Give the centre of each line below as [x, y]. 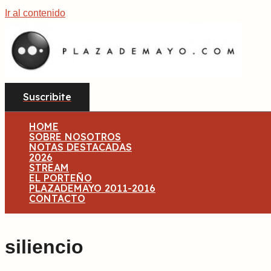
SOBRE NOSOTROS [75, 137]
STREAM [49, 168]
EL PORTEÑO [60, 178]
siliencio [44, 247]
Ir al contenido [35, 13]
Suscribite [47, 97]
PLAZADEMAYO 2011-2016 [92, 188]
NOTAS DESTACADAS [80, 147]
